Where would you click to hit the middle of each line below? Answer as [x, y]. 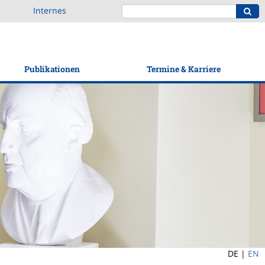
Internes [50, 10]
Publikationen [52, 69]
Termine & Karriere [184, 69]
